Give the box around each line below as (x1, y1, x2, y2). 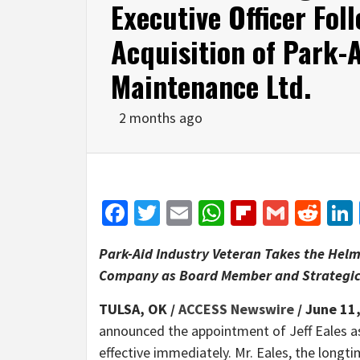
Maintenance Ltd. (111, 63, 311, 107)
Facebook (128, 196, 231, 229)
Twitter (160, 196, 237, 229)
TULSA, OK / (99, 299, 178, 318)
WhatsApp (224, 196, 334, 229)
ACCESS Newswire (178, 299, 294, 318)
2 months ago (119, 108, 202, 127)
